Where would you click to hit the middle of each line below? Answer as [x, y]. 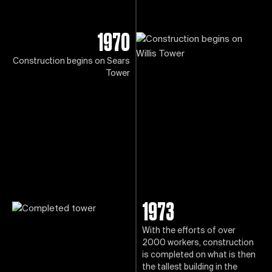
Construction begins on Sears [71, 62]
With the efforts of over [189, 231]
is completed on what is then [199, 255]
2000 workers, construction [198, 243]
